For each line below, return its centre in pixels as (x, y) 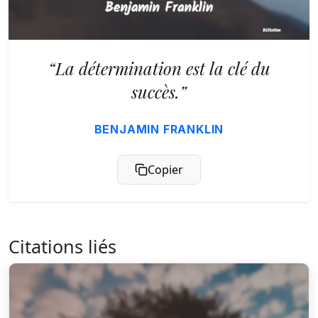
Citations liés (62, 246)
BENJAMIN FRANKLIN (159, 129)
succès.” (159, 92)
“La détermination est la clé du (159, 68)
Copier (165, 170)
